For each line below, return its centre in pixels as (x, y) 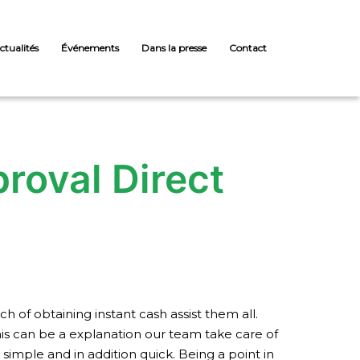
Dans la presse (174, 48)
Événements (90, 48)
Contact (248, 48)
